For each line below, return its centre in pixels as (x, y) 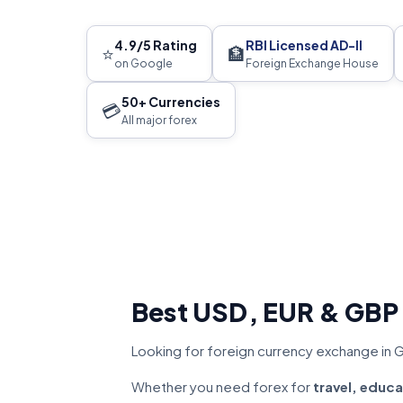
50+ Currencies (171, 102)
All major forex (159, 120)
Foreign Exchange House (312, 63)
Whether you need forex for (222, 386)
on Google (143, 63)
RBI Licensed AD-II (304, 45)
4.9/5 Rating (156, 45)
